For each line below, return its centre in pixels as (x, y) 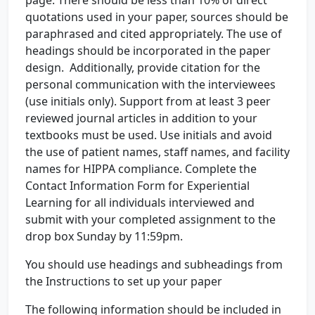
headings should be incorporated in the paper (148, 51)
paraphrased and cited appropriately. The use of (154, 34)
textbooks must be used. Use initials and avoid (149, 135)
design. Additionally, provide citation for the (143, 67)
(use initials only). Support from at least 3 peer (148, 101)
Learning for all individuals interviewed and (140, 202)
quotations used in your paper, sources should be (157, 17)
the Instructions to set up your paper (124, 281)
